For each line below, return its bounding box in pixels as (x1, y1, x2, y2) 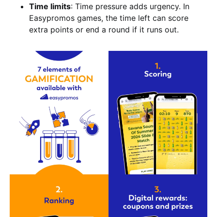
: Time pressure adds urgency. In (71, 1, 189, 11)
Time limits (29, 1, 71, 11)
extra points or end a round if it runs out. (29, 25, 179, 34)
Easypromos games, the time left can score (29, 13, 188, 23)
